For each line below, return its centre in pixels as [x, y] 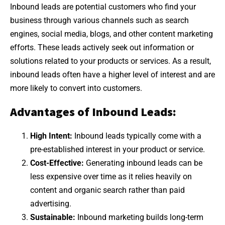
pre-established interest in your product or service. [118, 149]
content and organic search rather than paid [107, 190]
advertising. [51, 203]
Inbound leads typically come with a [137, 136]
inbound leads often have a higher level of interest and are [113, 74]
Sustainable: [53, 217]
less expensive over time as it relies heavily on [111, 176]
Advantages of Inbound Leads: [93, 111]
